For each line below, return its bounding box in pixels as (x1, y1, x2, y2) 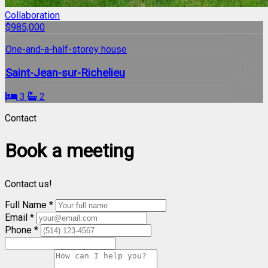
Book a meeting (5, 139, 134, 163)
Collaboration (5, 10, 60, 22)
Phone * (5, 224, 41, 236)
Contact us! (5, 178, 52, 190)
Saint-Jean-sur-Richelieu (5, 66, 125, 80)
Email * (5, 211, 36, 223)
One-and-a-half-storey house (5, 44, 127, 56)
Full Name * (5, 199, 56, 211)
